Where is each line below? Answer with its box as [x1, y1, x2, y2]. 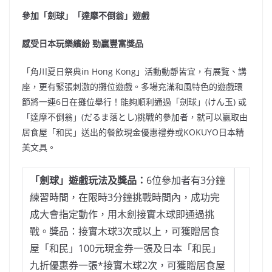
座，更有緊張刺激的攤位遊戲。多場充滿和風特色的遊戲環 [22, 81, 243, 93]
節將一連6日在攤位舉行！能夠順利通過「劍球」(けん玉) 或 [22, 96, 246, 108]
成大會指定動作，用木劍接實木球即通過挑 [30, 208, 214, 222]
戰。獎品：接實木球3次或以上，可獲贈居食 [30, 225, 220, 239]
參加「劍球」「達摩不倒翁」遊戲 [22, 10, 149, 22]
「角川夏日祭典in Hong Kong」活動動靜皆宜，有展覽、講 [22, 66, 246, 78]
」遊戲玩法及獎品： [59, 174, 146, 188]
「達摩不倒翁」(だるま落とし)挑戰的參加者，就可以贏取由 [22, 111, 248, 123]
